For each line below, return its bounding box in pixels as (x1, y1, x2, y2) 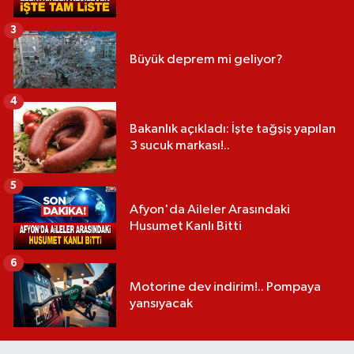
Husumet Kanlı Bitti (130, 220, 242, 234)
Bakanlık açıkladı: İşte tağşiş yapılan (130, 122, 336, 136)
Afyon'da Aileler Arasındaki (130, 203, 290, 217)
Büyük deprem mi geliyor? (130, 52, 283, 66)
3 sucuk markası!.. (130, 138, 230, 153)
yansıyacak (130, 296, 193, 311)
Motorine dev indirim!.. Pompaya (130, 280, 321, 294)
